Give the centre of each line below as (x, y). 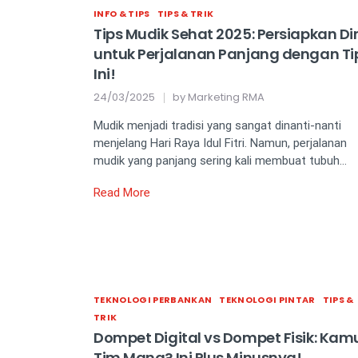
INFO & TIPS (122, 14)
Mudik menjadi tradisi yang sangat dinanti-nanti (217, 126)
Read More (122, 193)
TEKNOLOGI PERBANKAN (153, 300)
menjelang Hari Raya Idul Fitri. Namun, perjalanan (220, 143)
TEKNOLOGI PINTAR (267, 300)
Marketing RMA (226, 97)
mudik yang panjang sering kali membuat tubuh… (220, 161)
